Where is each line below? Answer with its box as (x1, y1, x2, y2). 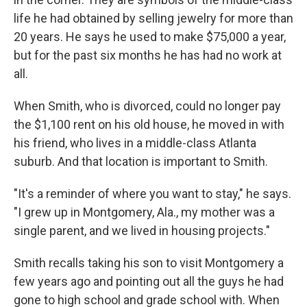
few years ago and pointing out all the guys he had (14, 274, 284, 288)
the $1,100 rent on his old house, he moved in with (14, 117, 284, 132)
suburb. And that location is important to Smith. (14, 154, 268, 169)
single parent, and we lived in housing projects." (14, 223, 270, 238)
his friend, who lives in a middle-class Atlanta (14, 136, 256, 150)
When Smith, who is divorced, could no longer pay (14, 99, 281, 113)
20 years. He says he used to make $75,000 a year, (14, 29, 286, 44)
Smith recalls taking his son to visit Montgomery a (14, 256, 284, 270)
